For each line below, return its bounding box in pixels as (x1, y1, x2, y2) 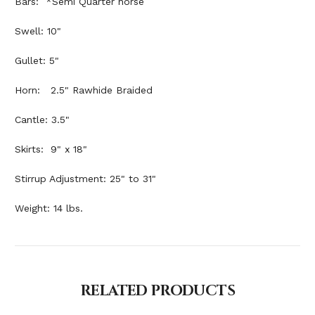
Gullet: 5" (15, 55, 59, 67)
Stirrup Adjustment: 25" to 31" (15, 173, 156, 185)
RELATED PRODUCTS (80, 281, 235, 302)
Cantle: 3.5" (15, 114, 70, 126)
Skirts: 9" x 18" (15, 143, 87, 155)
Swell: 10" (15, 25, 61, 37)
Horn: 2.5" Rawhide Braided (15, 84, 153, 96)
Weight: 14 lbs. (15, 202, 83, 214)
